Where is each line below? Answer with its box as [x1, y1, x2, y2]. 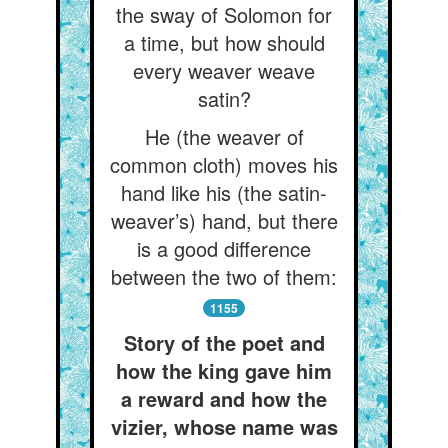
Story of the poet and [123, 328, 325, 357]
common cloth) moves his [110, 150, 338, 179]
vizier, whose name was [110, 412, 338, 441]
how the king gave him [116, 356, 332, 385]
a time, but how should [123, 28, 325, 57]
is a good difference [137, 234, 311, 263]
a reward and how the [121, 384, 327, 413]
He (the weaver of [144, 122, 304, 151]
